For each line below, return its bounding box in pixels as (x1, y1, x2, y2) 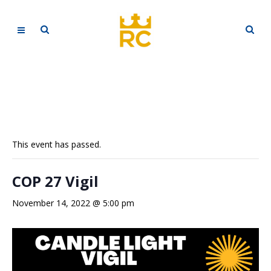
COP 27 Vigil (12, 171, 99, 191)
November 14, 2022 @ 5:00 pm (12, 197, 134, 209)
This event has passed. (12, 139, 101, 150)
